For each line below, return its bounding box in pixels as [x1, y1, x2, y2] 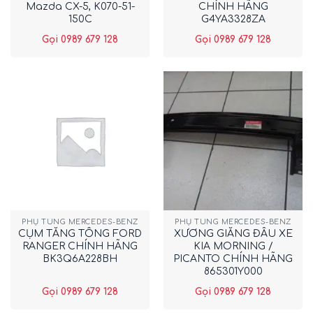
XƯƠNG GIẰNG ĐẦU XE [173, 228, 293, 239]
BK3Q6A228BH [43, 253, 117, 264]
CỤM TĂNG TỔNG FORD [18, 228, 142, 239]
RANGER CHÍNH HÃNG [22, 240, 138, 252]
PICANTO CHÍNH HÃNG [173, 253, 293, 264]
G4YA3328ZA [201, 14, 265, 25]
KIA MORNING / [193, 240, 273, 252]
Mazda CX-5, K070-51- [25, 1, 135, 13]
